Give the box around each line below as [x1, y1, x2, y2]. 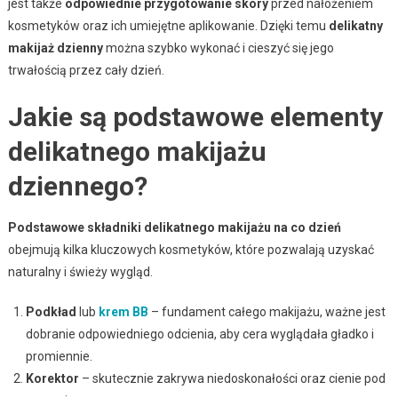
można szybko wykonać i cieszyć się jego [102, 41, 334, 56]
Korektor [25, 371, 79, 386]
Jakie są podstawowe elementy [7, 101, 383, 133]
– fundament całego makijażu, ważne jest [147, 305, 386, 320]
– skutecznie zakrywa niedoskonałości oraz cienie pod [78, 371, 386, 386]
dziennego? [7, 171, 147, 203]
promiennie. [25, 349, 92, 364]
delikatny [328, 19, 383, 34]
